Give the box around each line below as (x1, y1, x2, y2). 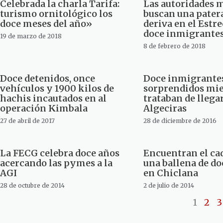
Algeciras (143, 103, 187, 114)
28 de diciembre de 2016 (143, 117, 217, 125)
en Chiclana (143, 167, 198, 179)
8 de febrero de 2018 (143, 42, 206, 50)
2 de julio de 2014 (143, 182, 194, 190)
